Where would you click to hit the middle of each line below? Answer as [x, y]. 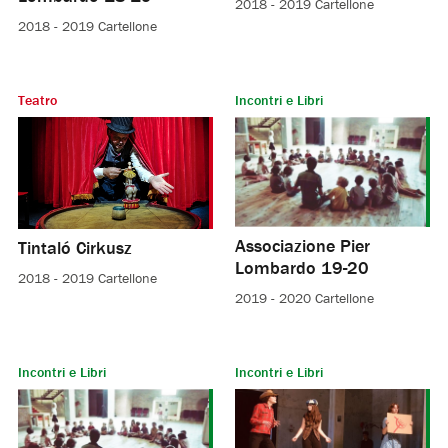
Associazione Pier [302, 246]
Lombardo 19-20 [302, 268]
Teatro [37, 100]
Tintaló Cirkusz [74, 247]
